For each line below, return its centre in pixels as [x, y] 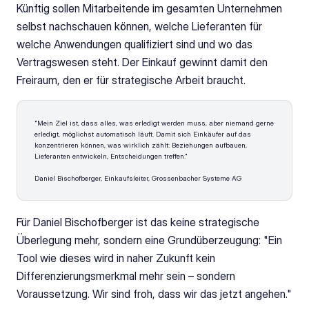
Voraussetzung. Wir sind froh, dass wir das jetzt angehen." [154, 294]
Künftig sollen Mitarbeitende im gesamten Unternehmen [149, 8]
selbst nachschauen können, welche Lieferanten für [139, 26]
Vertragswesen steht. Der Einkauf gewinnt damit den [142, 62]
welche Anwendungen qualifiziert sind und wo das [134, 44]
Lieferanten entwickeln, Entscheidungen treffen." [111, 156]
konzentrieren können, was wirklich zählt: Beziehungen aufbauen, [141, 145]
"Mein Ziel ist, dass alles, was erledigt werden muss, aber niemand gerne [154, 123]
